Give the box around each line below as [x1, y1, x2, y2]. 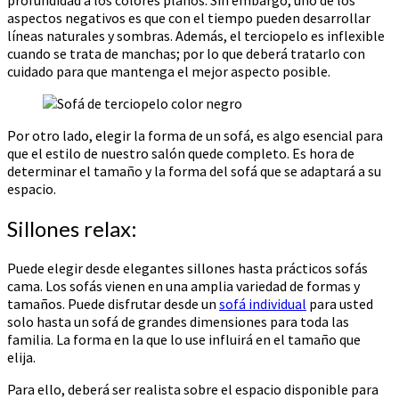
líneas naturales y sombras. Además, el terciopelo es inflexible [7, 26, 385, 45]
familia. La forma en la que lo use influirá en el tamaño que [7, 330, 361, 348]
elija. [7, 347, 38, 366]
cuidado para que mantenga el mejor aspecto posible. [7, 61, 330, 80]
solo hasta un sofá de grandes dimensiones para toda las [7, 312, 349, 330]
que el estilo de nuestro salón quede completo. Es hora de [7, 143, 354, 162]
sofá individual [219, 294, 306, 313]
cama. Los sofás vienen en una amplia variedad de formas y [7, 276, 360, 295]
